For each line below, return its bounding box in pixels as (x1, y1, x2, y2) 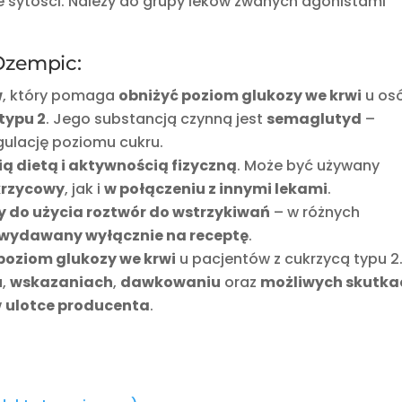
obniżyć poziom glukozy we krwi (118, 85, 363, 107)
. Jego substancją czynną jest (46, 109, 267, 130)
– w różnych (270, 202, 361, 223)
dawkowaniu (120, 272, 222, 293)
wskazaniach (10, 272, 114, 293)
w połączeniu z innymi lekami (104, 179, 328, 200)
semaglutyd (267, 109, 363, 130)
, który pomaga (3, 85, 119, 107)
